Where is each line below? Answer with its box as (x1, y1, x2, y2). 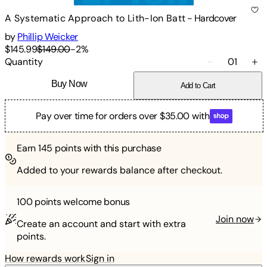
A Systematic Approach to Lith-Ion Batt (5, 11, 186, 24)
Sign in (86, 252, 114, 265)
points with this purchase (52, 142, 162, 155)
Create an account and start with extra (17, 218, 186, 231)
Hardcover (194, 11, 237, 24)
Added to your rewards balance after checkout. (17, 164, 222, 177)
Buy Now (51, 78, 88, 89)
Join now (216, 213, 254, 226)
